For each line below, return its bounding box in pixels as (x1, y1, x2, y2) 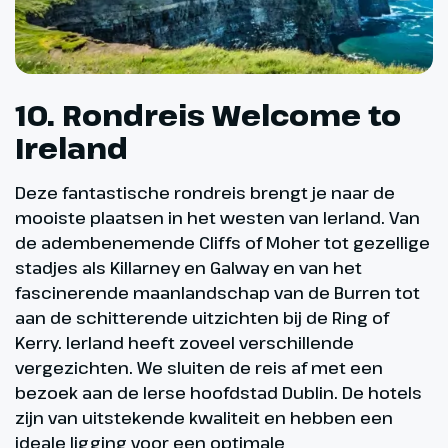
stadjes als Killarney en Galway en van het (15, 256, 362, 280)
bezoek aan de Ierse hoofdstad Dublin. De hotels (15, 381, 422, 405)
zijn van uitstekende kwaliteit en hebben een (15, 406, 393, 430)
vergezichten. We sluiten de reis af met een (15, 356, 383, 380)
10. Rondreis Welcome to (15, 96, 401, 135)
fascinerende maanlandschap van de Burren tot (15, 281, 420, 305)
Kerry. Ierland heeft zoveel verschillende (15, 331, 354, 355)
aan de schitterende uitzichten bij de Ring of (15, 306, 389, 330)
